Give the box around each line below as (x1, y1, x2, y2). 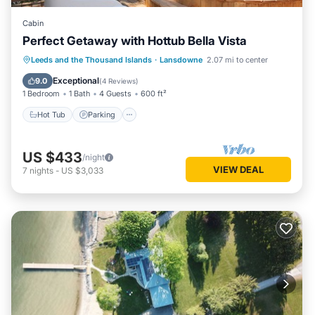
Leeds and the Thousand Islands (31, 55, 152, 65)
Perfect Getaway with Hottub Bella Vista (22, 34, 247, 49)
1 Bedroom (22, 89, 60, 99)
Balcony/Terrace (177, 54, 235, 65)
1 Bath (69, 89, 90, 99)
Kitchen (75, 72, 102, 82)
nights (30, 165, 53, 176)
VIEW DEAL (213, 163, 264, 175)
